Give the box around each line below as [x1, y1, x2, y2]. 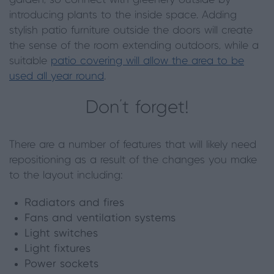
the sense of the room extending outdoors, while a [9, 40, 259, 51]
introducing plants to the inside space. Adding [9, 9, 237, 21]
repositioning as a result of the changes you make [9, 154, 257, 166]
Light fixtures [24, 243, 91, 254]
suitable [9, 55, 51, 67]
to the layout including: [9, 169, 123, 181]
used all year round [9, 70, 104, 82]
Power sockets [24, 258, 98, 270]
